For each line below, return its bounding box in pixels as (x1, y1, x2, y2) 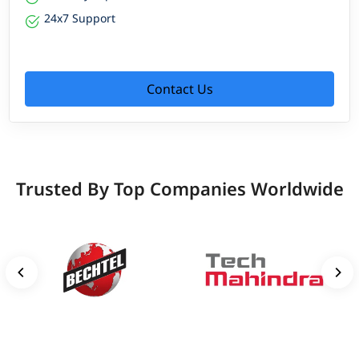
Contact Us (146, 79, 213, 98)
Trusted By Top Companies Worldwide (15, 176, 344, 201)
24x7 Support (44, 10, 116, 26)
